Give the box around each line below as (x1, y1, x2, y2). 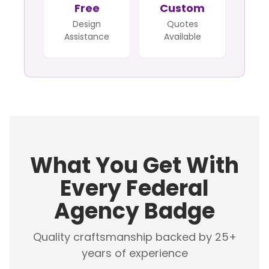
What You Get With (30, 150, 239, 181)
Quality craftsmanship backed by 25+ (32, 229, 237, 244)
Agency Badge (54, 195, 215, 226)
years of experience (81, 245, 188, 261)
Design (73, 17, 101, 30)
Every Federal (60, 172, 209, 204)
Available (163, 30, 201, 43)
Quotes (166, 17, 198, 30)
